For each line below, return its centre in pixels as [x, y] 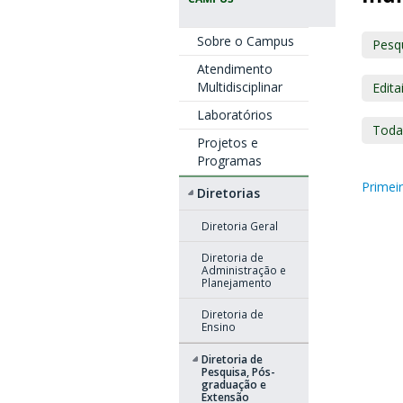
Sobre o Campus [245, 41]
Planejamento [236, 282]
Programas [229, 161]
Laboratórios [234, 115]
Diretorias [228, 193]
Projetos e [227, 143]
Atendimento [234, 69]
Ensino [218, 327]
